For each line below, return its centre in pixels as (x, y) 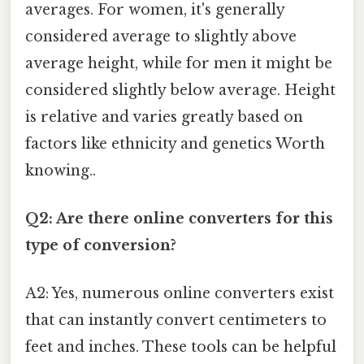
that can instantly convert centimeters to (176, 321)
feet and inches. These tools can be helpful (181, 347)
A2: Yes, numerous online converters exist (180, 294)
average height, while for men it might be (179, 63)
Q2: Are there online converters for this (179, 218)
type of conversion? (101, 245)
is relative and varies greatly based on (164, 117)
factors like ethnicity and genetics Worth (175, 143)
